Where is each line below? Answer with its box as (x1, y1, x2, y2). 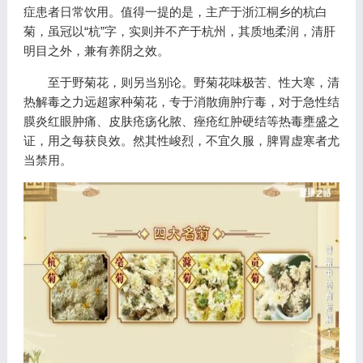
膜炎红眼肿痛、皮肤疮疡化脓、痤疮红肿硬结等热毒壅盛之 (23, 114, 340, 129)
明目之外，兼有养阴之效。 (23, 44, 169, 58)
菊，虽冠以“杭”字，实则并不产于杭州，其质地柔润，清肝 (23, 24, 335, 39)
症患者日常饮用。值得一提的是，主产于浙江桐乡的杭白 (23, 5, 327, 19)
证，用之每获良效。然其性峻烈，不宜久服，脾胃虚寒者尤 (23, 134, 340, 148)
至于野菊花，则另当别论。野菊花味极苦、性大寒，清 (47, 75, 340, 90)
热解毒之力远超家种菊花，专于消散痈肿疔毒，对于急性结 (23, 95, 340, 109)
